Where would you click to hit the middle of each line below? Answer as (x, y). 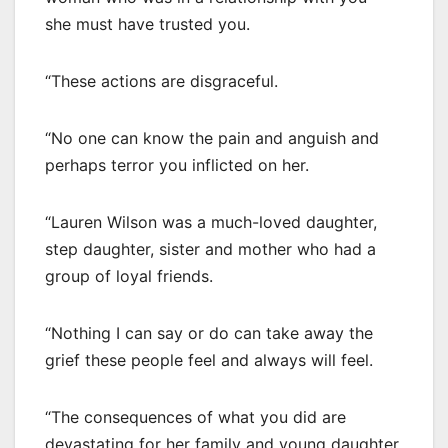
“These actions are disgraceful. (161, 80)
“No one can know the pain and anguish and (212, 137)
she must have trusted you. (147, 23)
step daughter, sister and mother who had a (210, 248)
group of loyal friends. (129, 275)
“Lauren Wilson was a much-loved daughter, (211, 221)
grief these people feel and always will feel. (209, 359)
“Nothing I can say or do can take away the (209, 332)
